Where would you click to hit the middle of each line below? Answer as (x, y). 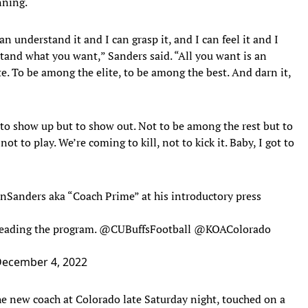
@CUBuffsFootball (145, 229)
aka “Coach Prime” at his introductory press (154, 196)
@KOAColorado (232, 229)
